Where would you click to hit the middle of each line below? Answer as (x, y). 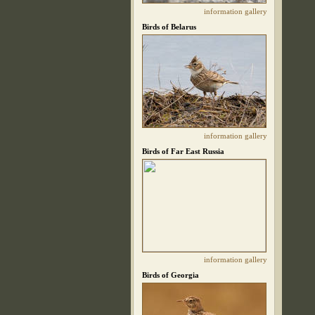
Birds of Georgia (171, 275)
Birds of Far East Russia (183, 151)
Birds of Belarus (169, 27)
